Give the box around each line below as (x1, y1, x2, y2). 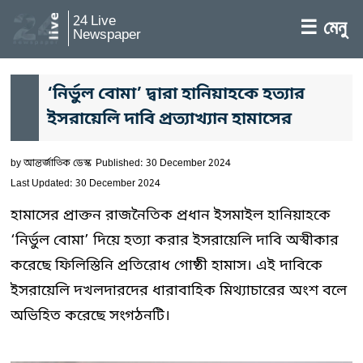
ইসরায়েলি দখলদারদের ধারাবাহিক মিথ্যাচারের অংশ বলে (11, 281, 347, 301)
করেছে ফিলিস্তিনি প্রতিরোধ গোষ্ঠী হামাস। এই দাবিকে (11, 256, 322, 275)
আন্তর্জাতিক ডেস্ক (23, 157, 92, 170)
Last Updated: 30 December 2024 (11, 177, 160, 190)
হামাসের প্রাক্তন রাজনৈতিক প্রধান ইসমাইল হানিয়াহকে (11, 206, 331, 225)
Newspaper (73, 26, 141, 45)
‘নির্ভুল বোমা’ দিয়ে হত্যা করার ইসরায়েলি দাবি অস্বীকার (11, 231, 339, 250)
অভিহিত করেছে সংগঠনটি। (11, 306, 170, 326)
